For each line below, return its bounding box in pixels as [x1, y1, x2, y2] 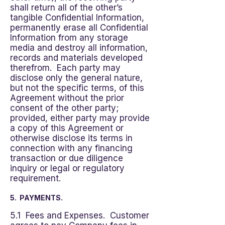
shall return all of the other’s [10, 3, 123, 13]
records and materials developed [10, 53, 143, 63]
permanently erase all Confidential [10, 23, 148, 33]
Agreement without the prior [10, 93, 124, 103]
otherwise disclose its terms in [10, 133, 133, 143]
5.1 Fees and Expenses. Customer [10, 210, 149, 220]
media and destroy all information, [10, 43, 148, 53]
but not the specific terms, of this [10, 83, 144, 93]
